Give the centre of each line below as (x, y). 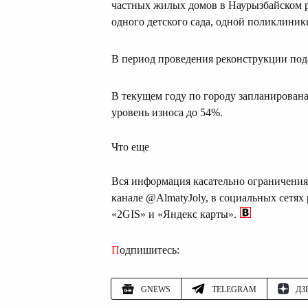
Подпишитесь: (150, 250)
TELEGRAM (234, 290)
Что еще (130, 147)
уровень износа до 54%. (167, 113)
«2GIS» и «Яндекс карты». (174, 214)
